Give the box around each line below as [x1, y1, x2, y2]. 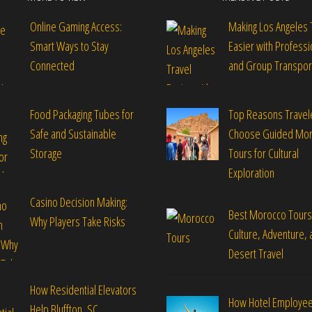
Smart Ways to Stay [29, 38, 109, 54]
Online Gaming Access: [29, 18, 122, 35]
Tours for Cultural [228, 144, 299, 162]
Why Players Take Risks [29, 212, 129, 230]
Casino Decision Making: [29, 193, 127, 210]
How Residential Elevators [29, 281, 136, 298]
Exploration [228, 164, 274, 181]
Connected [29, 57, 75, 74]
